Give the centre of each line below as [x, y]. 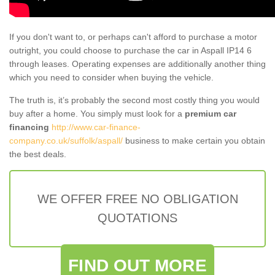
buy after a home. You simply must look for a [97, 113]
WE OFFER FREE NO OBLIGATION [137, 199]
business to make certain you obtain [194, 140]
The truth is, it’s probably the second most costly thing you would [134, 100]
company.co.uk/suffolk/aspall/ [66, 140]
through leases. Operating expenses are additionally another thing [137, 64]
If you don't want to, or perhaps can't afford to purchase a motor [133, 37]
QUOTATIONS [137, 218]
